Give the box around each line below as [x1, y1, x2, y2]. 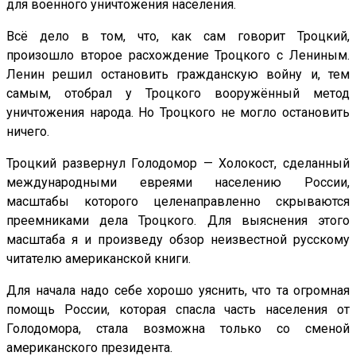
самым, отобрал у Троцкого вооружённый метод [6, 85, 350, 101]
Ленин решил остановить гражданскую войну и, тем [6, 66, 350, 82]
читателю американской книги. [6, 250, 191, 266]
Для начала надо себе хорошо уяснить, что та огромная [6, 282, 350, 298]
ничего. [6, 123, 49, 139]
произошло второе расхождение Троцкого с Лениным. [6, 47, 350, 63]
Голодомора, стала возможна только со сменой [6, 320, 350, 336]
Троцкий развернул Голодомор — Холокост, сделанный [6, 155, 350, 171]
